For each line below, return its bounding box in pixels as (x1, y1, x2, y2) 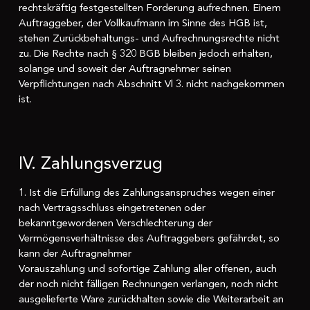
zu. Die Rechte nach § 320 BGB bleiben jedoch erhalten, (18, 46, 273, 61)
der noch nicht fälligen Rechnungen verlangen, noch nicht (18, 276, 278, 291)
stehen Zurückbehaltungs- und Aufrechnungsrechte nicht (18, 31, 280, 46)
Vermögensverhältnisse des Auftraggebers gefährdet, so (18, 230, 280, 245)
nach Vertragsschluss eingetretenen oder (18, 200, 206, 215)
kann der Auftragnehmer (18, 246, 131, 260)
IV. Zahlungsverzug (18, 151, 163, 175)
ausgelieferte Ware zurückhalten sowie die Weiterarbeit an (18, 291, 284, 306)
